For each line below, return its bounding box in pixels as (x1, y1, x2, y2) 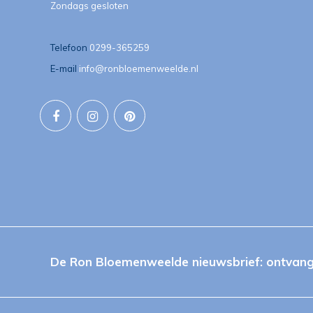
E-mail (50, 62, 77, 74)
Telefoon (50, 41, 87, 53)
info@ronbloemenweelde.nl (79, 62, 198, 74)
